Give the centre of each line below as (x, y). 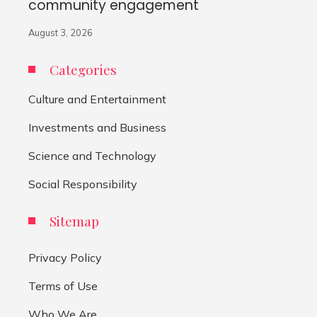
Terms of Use (63, 286)
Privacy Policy (65, 258)
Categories (83, 70)
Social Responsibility (83, 184)
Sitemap (74, 221)
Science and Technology (92, 156)
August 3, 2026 (60, 33)
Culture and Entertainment (97, 99)
